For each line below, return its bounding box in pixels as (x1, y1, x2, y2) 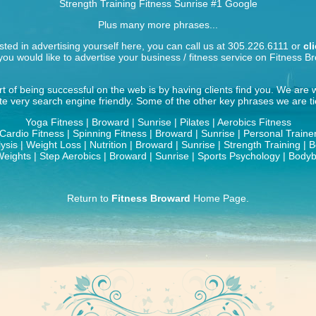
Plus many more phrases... (98, 19, 218, 30)
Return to (67, 193, 111, 204)
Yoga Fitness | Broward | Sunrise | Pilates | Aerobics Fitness (25, 116, 291, 128)
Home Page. (190, 193, 249, 204)
